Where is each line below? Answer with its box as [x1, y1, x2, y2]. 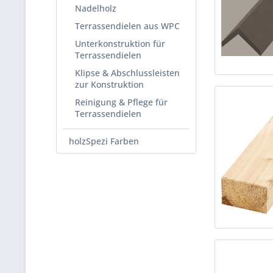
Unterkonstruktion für [75, 38, 165, 50]
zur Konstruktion [75, 79, 144, 91]
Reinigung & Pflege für [75, 96, 168, 108]
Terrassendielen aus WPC [75, 20, 180, 32]
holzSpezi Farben [69, 135, 139, 147]
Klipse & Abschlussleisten [75, 67, 180, 79]
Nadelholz [75, 2, 116, 15]
